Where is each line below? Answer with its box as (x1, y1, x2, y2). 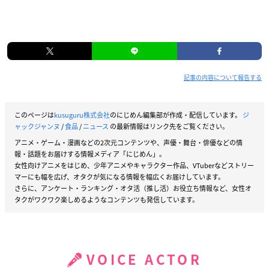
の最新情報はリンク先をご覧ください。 (109, 121, 229, 131)
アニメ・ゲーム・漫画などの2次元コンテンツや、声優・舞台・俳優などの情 (14, 137, 243, 148)
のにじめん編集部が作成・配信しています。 (110, 109, 243, 120)
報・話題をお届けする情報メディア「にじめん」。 (14, 148, 166, 159)
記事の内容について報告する (184, 72, 262, 82)
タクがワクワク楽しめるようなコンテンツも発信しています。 (14, 194, 199, 205)
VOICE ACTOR (86, 253, 202, 267)
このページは (14, 109, 54, 120)
